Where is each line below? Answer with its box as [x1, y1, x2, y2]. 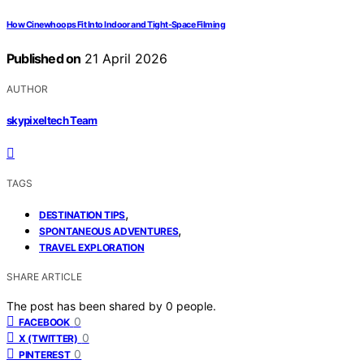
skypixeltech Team [6, 113, 97, 127]
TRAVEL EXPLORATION [39, 240, 145, 253]
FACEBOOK [19, 315, 70, 328]
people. [176, 298, 216, 313]
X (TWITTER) [19, 331, 78, 344]
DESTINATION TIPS [39, 208, 126, 221]
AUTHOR [6, 83, 48, 96]
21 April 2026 [80, 50, 168, 67]
